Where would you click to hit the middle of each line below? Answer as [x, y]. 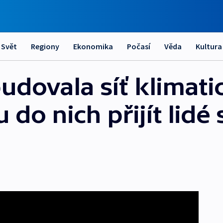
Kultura [209, 46]
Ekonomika [93, 46]
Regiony [45, 46]
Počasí [139, 46]
